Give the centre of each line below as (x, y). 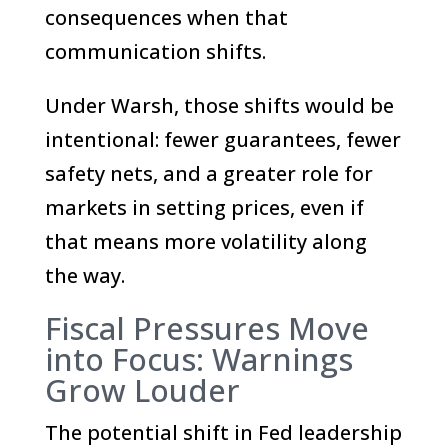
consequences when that (166, 17)
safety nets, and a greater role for (208, 173)
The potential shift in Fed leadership (223, 432)
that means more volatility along (205, 241)
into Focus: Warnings (198, 358)
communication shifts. (155, 51)
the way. (84, 275)
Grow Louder (142, 389)
